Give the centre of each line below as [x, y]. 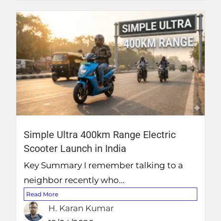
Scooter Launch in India [75, 149]
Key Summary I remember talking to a [104, 166]
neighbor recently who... [74, 180]
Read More [42, 194]
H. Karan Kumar [81, 208]
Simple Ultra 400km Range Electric [100, 135]
